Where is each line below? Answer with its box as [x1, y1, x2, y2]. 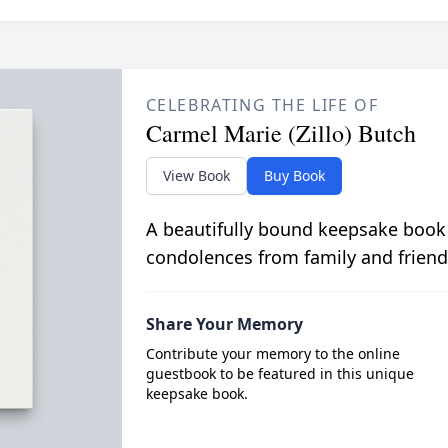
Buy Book [263, 166, 325, 185]
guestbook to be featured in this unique [145, 364, 414, 383]
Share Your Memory [145, 313, 303, 335]
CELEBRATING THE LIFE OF [145, 94, 379, 116]
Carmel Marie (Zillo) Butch [145, 117, 416, 149]
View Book [162, 166, 230, 185]
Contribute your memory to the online [145, 344, 400, 363]
